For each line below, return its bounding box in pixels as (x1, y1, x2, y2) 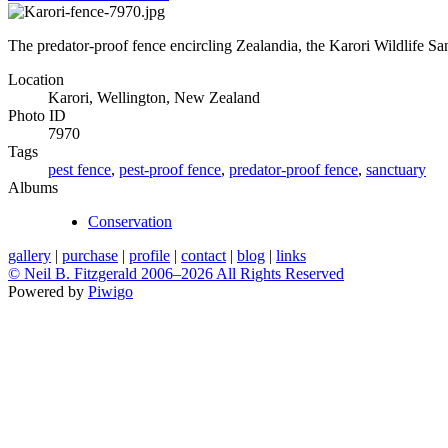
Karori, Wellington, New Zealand (48, 88, 260, 106)
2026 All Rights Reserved (181, 264, 344, 282)
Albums (8, 178, 58, 196)
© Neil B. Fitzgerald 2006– (8, 264, 181, 282)
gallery (8, 246, 51, 264)
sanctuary (366, 160, 426, 178)
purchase (62, 246, 118, 264)
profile (129, 246, 170, 264)
